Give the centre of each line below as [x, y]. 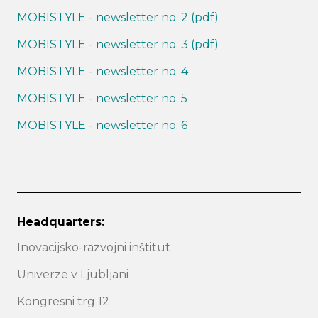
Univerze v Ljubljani [73, 275]
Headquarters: [61, 222]
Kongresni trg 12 [63, 302]
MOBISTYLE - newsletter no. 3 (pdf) [118, 45]
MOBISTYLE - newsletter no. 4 [103, 72]
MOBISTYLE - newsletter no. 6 [102, 126]
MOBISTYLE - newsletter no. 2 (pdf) [118, 18]
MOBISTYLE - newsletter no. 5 [102, 99]
